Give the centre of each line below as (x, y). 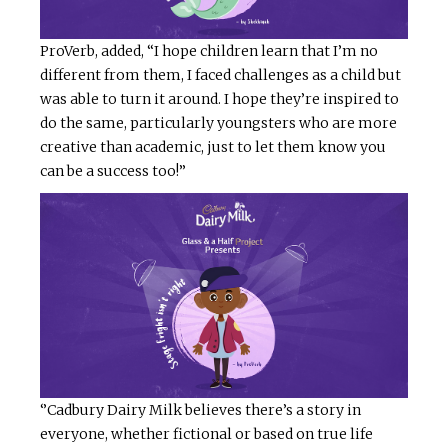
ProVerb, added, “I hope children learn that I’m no (209, 51)
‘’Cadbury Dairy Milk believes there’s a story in (200, 410)
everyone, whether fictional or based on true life (206, 434)
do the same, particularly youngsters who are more (218, 123)
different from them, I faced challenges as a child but (220, 75)
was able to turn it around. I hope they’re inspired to (219, 99)
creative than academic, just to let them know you (213, 147)
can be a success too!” (113, 171)
